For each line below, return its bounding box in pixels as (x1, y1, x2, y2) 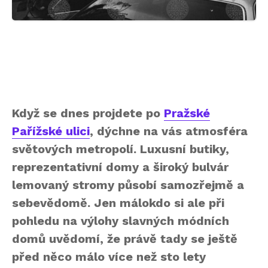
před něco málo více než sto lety (12, 249, 206, 264)
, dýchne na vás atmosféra (90, 124, 248, 139)
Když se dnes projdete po (12, 106, 164, 121)
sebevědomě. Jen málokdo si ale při (12, 196, 224, 211)
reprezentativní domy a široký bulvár (12, 160, 229, 175)
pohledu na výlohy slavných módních (12, 214, 229, 229)
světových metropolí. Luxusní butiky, (12, 142, 229, 157)
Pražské (164, 106, 210, 121)
